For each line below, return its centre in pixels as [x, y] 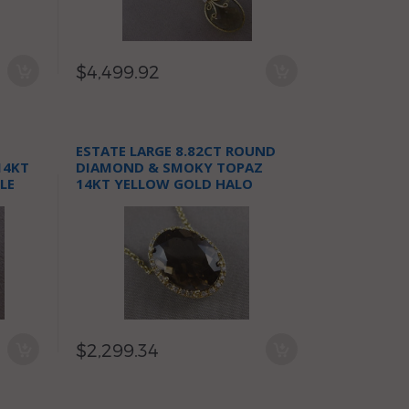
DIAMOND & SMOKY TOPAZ [170, 167]
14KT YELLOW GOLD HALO [165, 184]
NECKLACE [111, 200]
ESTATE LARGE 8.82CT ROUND [176, 151]
